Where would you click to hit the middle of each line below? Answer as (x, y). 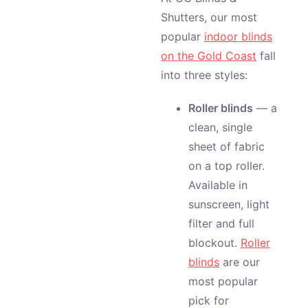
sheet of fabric (227, 146)
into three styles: (204, 75)
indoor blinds (238, 36)
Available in (218, 185)
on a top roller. (227, 166)
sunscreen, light (229, 204)
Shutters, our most (209, 17)
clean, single (220, 127)
